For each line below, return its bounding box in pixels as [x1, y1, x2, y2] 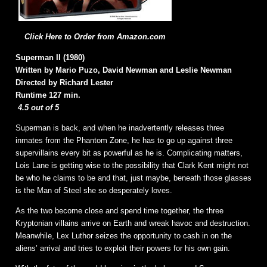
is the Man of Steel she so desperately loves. [15, 186, 172, 195]
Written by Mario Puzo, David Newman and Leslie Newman [15, 66, 232, 75]
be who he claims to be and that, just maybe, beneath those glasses [15, 173, 252, 183]
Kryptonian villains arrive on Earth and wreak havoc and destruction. [15, 219, 250, 228]
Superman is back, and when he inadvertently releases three [15, 123, 224, 133]
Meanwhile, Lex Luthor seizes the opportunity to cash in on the [15, 231, 232, 241]
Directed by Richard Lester [15, 78, 113, 88]
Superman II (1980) [15, 53, 85, 63]
